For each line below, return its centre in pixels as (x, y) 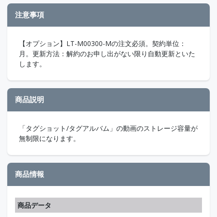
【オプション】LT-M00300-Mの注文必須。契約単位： (102, 43)
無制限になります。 (49, 138)
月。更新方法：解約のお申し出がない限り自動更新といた (107, 53)
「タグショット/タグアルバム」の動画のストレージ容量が (108, 128)
